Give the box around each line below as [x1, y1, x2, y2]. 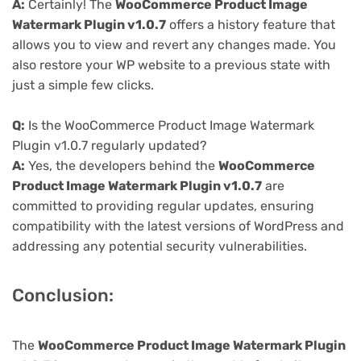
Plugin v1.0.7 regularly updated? [12, 138, 207, 154]
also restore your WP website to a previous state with [12, 56, 330, 73]
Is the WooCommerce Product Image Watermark [25, 118, 314, 134]
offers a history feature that [166, 16, 335, 32]
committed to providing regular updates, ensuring [12, 198, 314, 214]
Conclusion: [12, 284, 114, 307]
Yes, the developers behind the [25, 158, 218, 174]
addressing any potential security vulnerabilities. [12, 239, 307, 255]
